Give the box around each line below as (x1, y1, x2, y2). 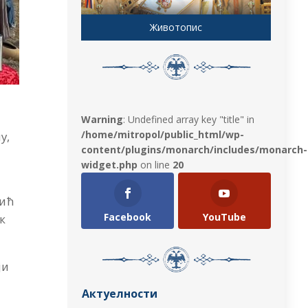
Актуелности (82, 285, 158, 301)
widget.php (81, 157, 138, 171)
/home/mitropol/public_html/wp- (81, 127, 245, 141)
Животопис (150, 20, 203, 34)
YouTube (202, 210, 246, 223)
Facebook (104, 210, 152, 223)
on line (137, 157, 173, 171)
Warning (81, 112, 124, 126)
